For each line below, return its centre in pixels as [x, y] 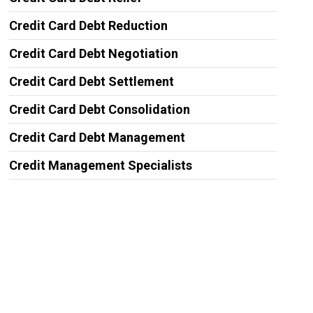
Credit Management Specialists [100, 165]
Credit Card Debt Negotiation [93, 53]
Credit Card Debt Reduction [88, 26]
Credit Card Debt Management [97, 137]
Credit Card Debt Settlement [91, 81]
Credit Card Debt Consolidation [99, 109]
